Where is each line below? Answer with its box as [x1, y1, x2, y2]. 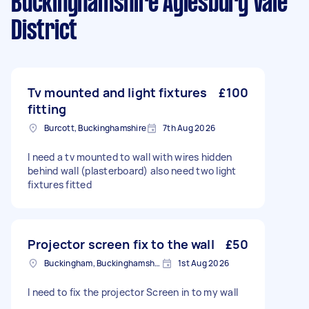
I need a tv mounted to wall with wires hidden [28, 150, 232, 163]
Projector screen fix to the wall [28, 236, 215, 252]
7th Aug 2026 [163, 122, 215, 134]
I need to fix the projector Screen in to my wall [28, 286, 238, 299]
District [11, 19, 77, 44]
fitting [28, 101, 67, 117]
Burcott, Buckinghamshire [44, 122, 146, 134]
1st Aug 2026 [178, 257, 229, 269]
